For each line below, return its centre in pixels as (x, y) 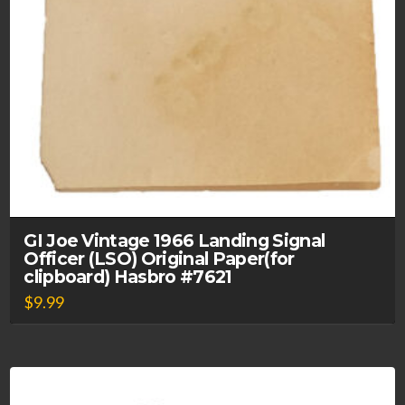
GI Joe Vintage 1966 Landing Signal (174, 240)
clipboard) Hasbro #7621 (128, 276)
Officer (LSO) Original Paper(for (159, 258)
